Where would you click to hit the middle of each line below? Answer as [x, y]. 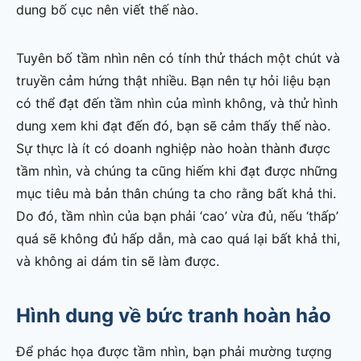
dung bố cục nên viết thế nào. [107, 10]
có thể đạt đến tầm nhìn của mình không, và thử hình [177, 104]
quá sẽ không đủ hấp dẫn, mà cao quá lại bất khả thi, [178, 239]
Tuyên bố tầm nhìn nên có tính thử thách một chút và [178, 58]
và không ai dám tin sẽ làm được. [118, 261]
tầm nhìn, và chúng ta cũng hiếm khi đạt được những [177, 171]
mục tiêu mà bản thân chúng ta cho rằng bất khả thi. [176, 194]
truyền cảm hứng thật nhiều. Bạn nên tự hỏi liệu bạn [173, 81]
